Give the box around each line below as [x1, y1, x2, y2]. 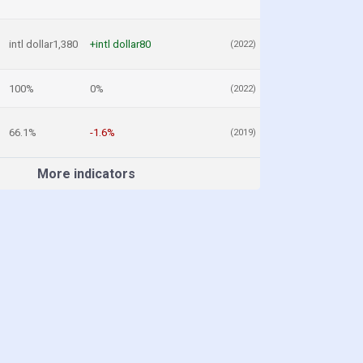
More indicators [36, 166, 135, 181]
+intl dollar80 [90, 38, 151, 50]
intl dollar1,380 [9, 38, 78, 50]
